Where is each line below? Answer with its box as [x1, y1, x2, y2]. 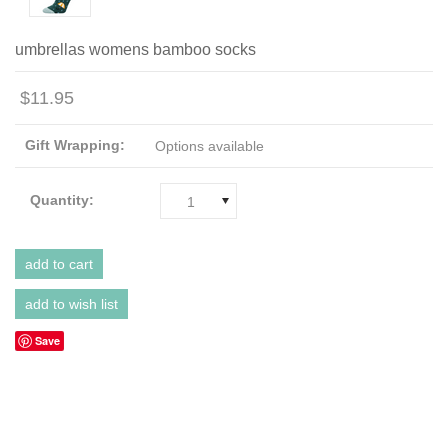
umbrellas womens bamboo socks [15, 40, 256, 58]
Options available [155, 137, 264, 154]
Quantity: [30, 191, 94, 208]
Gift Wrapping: [25, 136, 125, 153]
